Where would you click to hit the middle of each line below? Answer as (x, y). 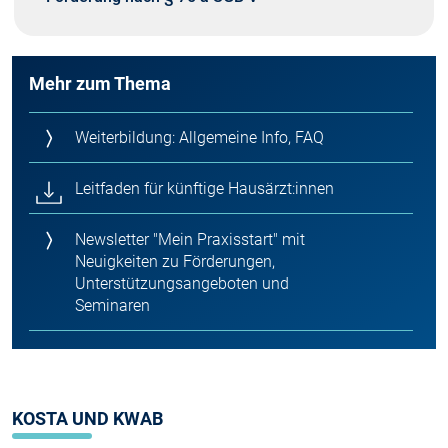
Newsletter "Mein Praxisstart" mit (190, 240)
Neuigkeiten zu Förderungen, (175, 262)
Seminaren (112, 306)
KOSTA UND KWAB (87, 419)
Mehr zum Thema (100, 84)
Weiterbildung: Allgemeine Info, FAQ (199, 138)
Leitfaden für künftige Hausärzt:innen (204, 189)
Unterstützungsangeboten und (182, 284)
